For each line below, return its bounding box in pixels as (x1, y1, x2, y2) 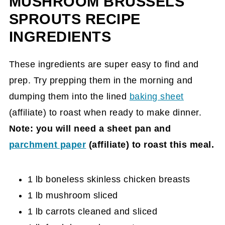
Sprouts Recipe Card (26, 4, 115, 14)
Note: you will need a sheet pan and (9, 124, 171, 134)
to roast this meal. (129, 140, 214, 150)
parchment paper (9, 140, 86, 150)
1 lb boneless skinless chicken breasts (27, 174, 190, 184)
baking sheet (129, 91, 184, 101)
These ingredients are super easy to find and (9, 59, 199, 69)
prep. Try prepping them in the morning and (9, 75, 193, 85)
